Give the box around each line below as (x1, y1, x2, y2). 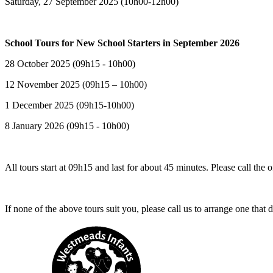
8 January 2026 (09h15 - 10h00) (5, 121, 129, 132)
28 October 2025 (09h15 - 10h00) (5, 58, 135, 69)
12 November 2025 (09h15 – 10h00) (5, 79, 147, 90)
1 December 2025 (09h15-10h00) (5, 100, 134, 111)
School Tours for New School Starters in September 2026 (5, 38, 239, 49)
